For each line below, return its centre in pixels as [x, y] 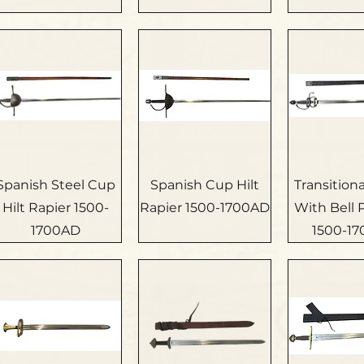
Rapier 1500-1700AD [205, 208]
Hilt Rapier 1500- [55, 208]
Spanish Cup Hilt [205, 185]
